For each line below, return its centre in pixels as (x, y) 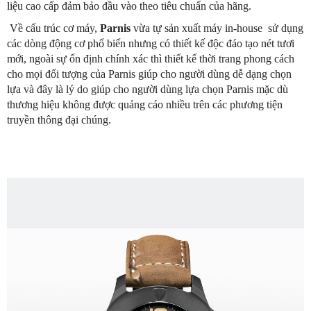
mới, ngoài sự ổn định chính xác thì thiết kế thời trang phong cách (151, 59)
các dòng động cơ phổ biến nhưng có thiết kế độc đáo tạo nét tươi (151, 44)
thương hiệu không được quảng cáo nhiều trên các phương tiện (145, 105)
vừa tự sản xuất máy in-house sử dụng (217, 28)
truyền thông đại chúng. (59, 120)
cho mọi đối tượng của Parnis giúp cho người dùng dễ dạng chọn (149, 74)
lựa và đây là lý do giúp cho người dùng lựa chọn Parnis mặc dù (148, 90)
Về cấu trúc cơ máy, (53, 28)
